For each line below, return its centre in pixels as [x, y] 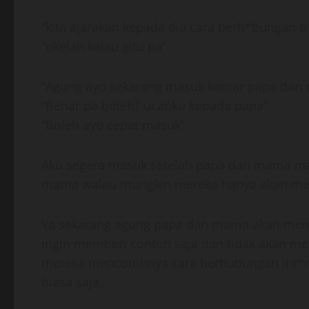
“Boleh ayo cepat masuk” [113, 125]
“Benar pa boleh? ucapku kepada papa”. [156, 106]
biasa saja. [72, 282]
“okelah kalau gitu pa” [104, 46]
